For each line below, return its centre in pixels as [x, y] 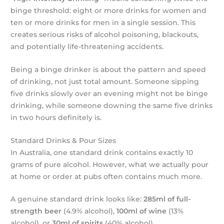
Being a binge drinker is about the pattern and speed [108, 69]
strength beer [36, 211]
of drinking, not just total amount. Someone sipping [105, 81]
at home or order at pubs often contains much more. [106, 176]
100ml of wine [142, 211]
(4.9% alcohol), [89, 211]
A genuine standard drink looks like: [77, 199]
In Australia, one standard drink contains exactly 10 [102, 152]
